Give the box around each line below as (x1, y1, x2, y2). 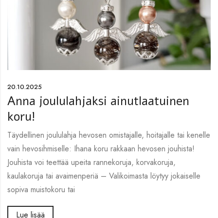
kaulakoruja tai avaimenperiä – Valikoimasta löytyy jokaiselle (7, 170, 200, 182)
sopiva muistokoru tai (7, 184, 75, 196)
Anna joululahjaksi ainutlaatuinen (7, 93, 189, 110)
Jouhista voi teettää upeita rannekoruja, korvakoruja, (7, 157, 176, 168)
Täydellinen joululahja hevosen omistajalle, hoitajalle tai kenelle (7, 129, 210, 141)
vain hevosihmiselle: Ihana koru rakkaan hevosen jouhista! (7, 143, 195, 155)
